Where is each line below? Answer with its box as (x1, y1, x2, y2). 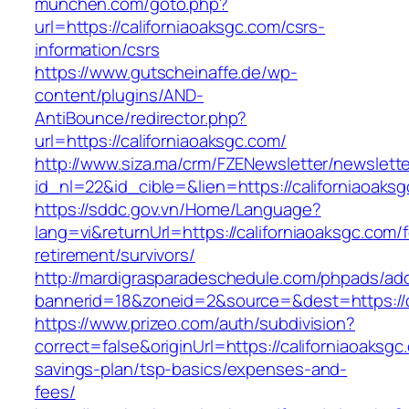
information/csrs (35, 37, 160, 62)
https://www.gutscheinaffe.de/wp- (35, 60, 298, 85)
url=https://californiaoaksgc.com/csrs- (35, 15, 326, 39)
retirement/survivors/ (35, 243, 195, 267)
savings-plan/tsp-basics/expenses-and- (35, 357, 348, 382)
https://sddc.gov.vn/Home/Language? (35, 197, 321, 222)
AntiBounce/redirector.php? (35, 106, 247, 131)
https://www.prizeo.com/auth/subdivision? (35, 311, 355, 336)
